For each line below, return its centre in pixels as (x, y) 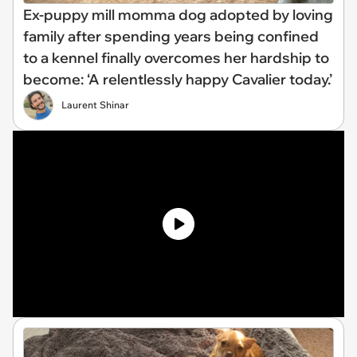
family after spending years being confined (171, 36)
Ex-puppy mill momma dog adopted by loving (178, 14)
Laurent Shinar (95, 104)
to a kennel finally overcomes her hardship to (176, 57)
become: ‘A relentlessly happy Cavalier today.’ (178, 79)
